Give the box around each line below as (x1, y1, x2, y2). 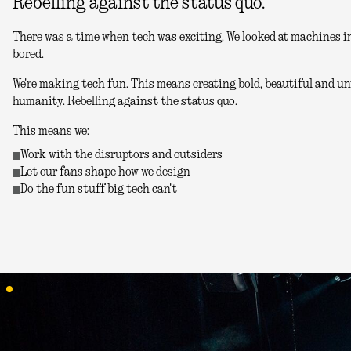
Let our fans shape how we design (20, 166, 190, 178)
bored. (13, 49, 44, 60)
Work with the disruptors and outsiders (20, 149, 223, 161)
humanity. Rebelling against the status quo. (13, 96, 237, 107)
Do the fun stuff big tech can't (20, 183, 177, 195)
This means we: (13, 125, 89, 137)
